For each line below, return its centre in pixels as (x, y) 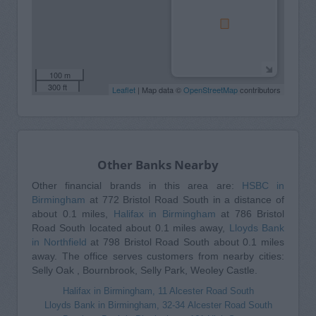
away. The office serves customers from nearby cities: (158, 256)
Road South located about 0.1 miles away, (130, 227)
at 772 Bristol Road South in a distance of (185, 199)
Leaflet (124, 89)
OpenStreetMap (211, 89)
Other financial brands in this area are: (137, 185)
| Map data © (159, 89)
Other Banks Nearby (158, 164)
